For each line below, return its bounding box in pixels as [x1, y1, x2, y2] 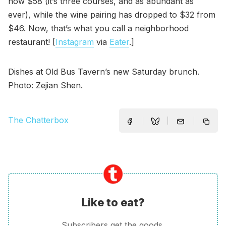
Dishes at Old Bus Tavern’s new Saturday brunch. [8, 66, 199, 77]
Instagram [55, 36, 94, 47]
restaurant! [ [8, 36, 55, 47]
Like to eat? [81, 195, 145, 209]
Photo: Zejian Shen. [8, 80, 83, 90]
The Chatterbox [8, 115, 69, 126]
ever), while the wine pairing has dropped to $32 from [8, 9, 215, 20]
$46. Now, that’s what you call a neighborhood [8, 23, 189, 33]
